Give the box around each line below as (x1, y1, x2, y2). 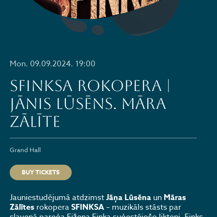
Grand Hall (10, 145, 41, 154)
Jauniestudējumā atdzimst (10, 192, 106, 203)
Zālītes (10, 201, 34, 213)
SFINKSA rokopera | (10, 77, 170, 94)
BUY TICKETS (22, 168, 60, 176)
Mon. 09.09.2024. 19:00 (10, 58, 95, 70)
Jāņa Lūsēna (106, 192, 151, 203)
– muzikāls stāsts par (106, 201, 181, 213)
